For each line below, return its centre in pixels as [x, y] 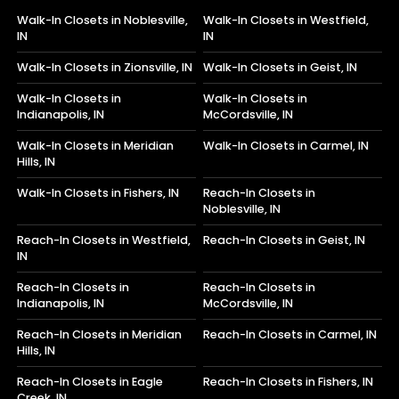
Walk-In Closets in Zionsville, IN [105, 67]
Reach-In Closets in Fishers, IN [289, 381]
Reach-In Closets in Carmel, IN [290, 334]
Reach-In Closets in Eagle [90, 381]
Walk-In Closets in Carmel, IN [286, 145]
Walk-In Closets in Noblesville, [103, 20]
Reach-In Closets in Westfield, [104, 240]
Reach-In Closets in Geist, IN [285, 240]
